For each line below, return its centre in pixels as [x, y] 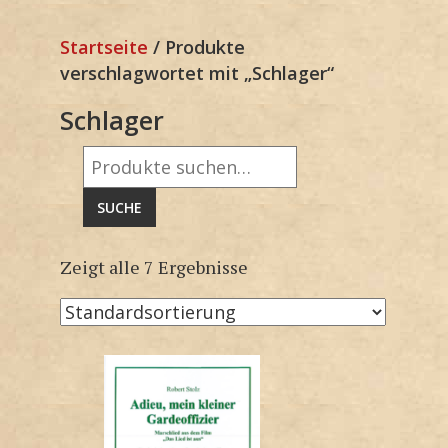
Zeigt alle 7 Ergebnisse [154, 266]
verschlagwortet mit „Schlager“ [197, 73]
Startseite [104, 47]
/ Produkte [196, 47]
